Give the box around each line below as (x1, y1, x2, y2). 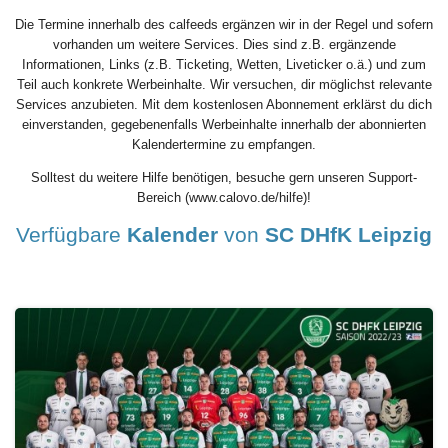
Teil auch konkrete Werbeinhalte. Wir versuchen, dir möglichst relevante (16, 77, 432, 93)
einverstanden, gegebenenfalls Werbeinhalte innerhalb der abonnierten (22, 117, 426, 133)
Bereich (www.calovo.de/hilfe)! (137, 190, 311, 206)
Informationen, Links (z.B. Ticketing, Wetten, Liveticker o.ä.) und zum (22, 57, 426, 73)
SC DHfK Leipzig (265, 223, 432, 247)
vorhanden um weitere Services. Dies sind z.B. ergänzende (52, 37, 396, 53)
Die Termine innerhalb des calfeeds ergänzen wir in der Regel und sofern (15, 17, 433, 33)
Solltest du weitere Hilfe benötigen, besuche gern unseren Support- (31, 170, 417, 186)
